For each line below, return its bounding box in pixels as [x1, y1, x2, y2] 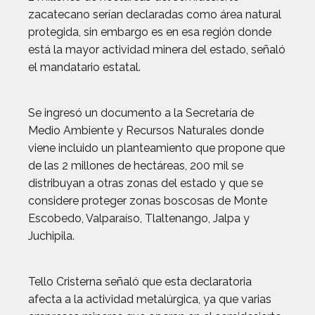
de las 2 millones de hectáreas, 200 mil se [28, 159, 243, 172]
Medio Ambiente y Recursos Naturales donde [28, 124, 264, 137]
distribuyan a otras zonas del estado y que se [28, 176, 263, 190]
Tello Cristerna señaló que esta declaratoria [28, 275, 252, 288]
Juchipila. [28, 229, 75, 243]
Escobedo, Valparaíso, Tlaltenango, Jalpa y [28, 212, 250, 225]
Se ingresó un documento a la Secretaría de [28, 106, 254, 120]
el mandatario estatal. [28, 60, 141, 74]
